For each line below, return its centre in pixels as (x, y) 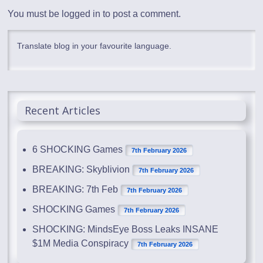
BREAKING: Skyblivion (81, 170)
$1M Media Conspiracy (81, 244)
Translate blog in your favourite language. (95, 46)
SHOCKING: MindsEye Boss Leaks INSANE (126, 230)
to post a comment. (141, 14)
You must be (35, 14)
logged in (81, 14)
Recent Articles (63, 111)
